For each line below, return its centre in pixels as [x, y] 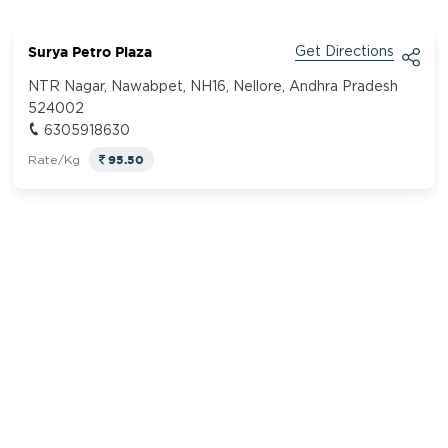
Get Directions [344, 52]
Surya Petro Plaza [90, 51]
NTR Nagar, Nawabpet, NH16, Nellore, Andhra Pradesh [213, 86]
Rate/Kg [56, 159]
